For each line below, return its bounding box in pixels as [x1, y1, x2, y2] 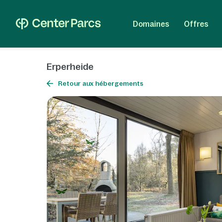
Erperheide [47, 62, 94, 72]
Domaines [132, 19, 169, 28]
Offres [183, 19, 208, 28]
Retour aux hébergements [58, 80, 144, 87]
